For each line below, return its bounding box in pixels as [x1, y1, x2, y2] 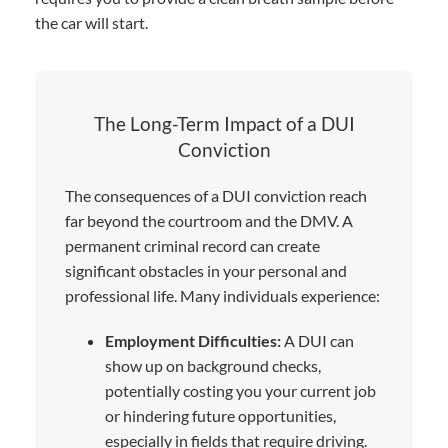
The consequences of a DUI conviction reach [65, 185, 367, 205]
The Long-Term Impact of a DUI [93, 111, 355, 135]
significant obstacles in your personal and [65, 260, 347, 280]
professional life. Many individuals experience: [65, 285, 380, 305]
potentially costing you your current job [105, 380, 376, 400]
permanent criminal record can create [65, 235, 320, 255]
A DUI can [281, 330, 354, 350]
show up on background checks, [105, 355, 321, 375]
